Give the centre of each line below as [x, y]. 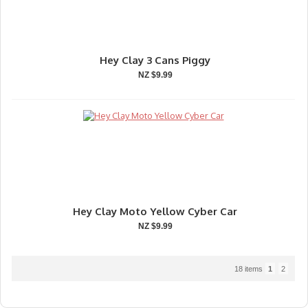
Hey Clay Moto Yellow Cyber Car [155, 211]
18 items [250, 269]
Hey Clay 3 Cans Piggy [155, 60]
